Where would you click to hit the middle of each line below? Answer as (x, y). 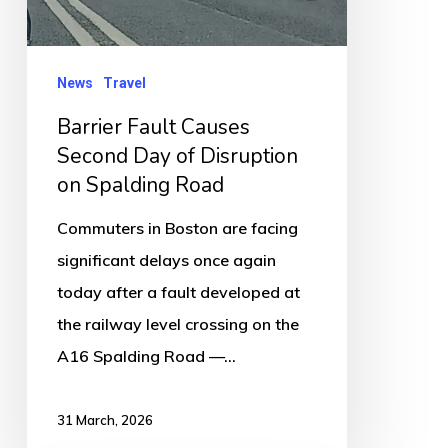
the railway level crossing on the (177, 323)
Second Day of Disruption (177, 155)
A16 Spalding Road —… (146, 355)
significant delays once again (166, 259)
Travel (124, 82)
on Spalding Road (140, 184)
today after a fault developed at (178, 291)
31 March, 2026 (104, 419)
